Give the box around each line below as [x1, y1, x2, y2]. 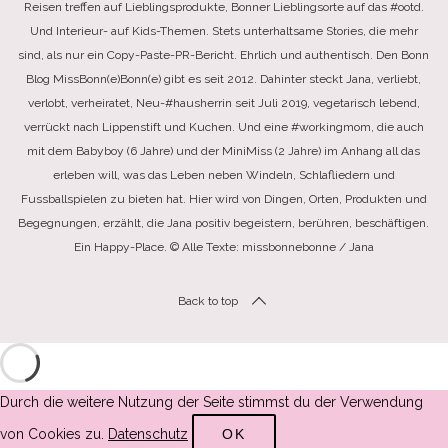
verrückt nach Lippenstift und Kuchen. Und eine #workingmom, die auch [23, 120, 424, 135]
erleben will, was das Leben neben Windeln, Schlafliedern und [52, 168, 395, 183]
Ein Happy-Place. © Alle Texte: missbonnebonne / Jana [73, 240, 374, 255]
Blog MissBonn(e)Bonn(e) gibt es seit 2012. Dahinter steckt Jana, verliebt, [26, 72, 422, 87]
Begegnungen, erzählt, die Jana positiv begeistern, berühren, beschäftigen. [18, 216, 430, 231]
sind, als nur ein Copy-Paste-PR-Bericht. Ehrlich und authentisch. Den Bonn [18, 48, 430, 63]
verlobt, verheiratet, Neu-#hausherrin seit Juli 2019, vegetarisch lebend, [27, 96, 420, 111]
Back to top [177, 294, 238, 309]
